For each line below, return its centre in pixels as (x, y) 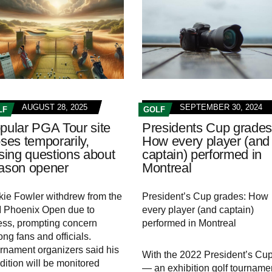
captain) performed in (202, 155)
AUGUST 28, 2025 (54, 107)
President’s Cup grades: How (205, 197)
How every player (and (206, 141)
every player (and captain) (198, 210)
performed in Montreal (189, 223)
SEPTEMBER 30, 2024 (221, 107)
